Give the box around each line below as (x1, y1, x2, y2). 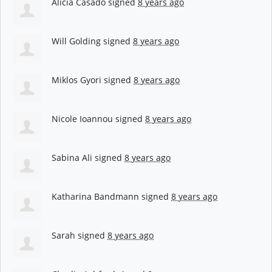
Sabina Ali (52, 151, 92, 163)
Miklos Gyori (52, 73, 101, 86)
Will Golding (52, 35, 101, 47)
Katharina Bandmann (52, 190, 139, 202)
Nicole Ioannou (52, 112, 113, 124)
